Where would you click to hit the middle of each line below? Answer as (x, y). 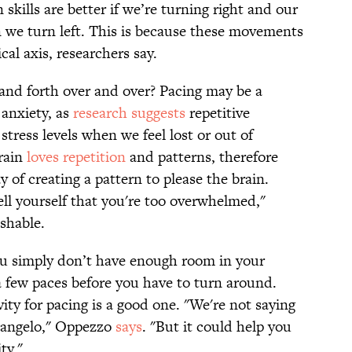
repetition (94, 157)
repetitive (218, 113)
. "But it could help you (217, 327)
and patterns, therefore (202, 157)
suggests (158, 113)
